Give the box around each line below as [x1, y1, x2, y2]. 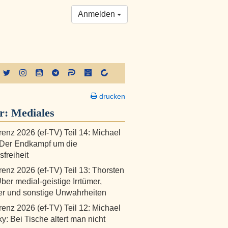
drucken [97, 92, 125, 100]
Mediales [11, 106, 54, 119]
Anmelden [78, 10, 117, 18]
